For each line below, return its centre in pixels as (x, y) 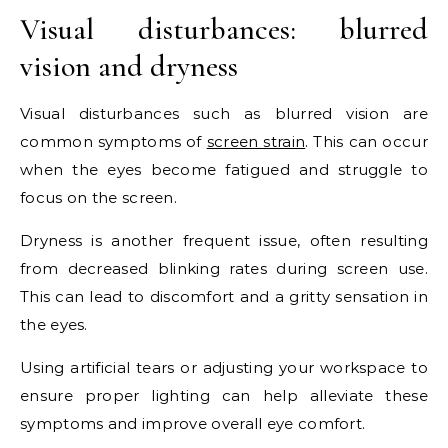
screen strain (256, 142)
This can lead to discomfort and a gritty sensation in (224, 297)
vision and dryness (129, 67)
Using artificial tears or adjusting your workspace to (224, 368)
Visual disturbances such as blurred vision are (224, 114)
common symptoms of (113, 142)
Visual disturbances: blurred (224, 30)
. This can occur (366, 142)
